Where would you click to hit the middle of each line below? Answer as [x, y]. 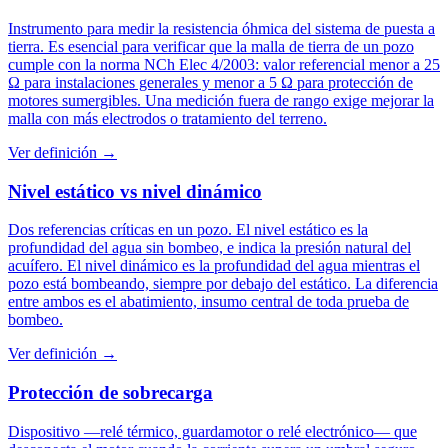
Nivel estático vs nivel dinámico [135, 191]
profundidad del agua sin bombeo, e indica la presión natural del [209, 248]
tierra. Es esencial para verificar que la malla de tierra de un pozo [211, 46]
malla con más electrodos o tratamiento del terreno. [167, 118]
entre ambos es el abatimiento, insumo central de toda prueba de [208, 302]
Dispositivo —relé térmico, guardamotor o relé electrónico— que [212, 431]
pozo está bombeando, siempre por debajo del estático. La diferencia [223, 284]
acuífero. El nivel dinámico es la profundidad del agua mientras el [214, 266]
